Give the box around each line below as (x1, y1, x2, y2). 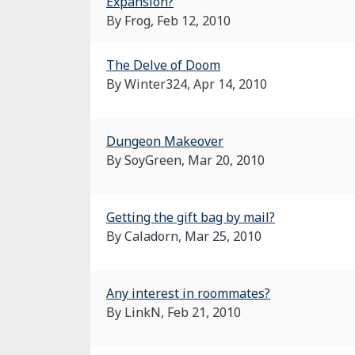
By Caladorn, (106, 227, 185, 245)
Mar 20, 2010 (188, 151, 265, 169)
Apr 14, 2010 (193, 75, 267, 93)
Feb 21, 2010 (167, 303, 241, 321)
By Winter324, (106, 75, 193, 93)
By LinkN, (106, 303, 167, 321)
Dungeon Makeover (106, 132, 223, 150)
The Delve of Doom (106, 56, 220, 74)
